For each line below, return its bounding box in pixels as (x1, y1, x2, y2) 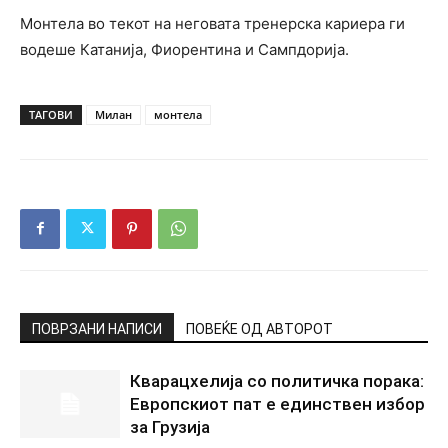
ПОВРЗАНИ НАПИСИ (32, 320, 162, 337)
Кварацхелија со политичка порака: (130, 370, 424, 391)
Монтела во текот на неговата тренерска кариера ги (20, 13, 405, 33)
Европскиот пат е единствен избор (130, 393, 425, 414)
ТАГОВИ (29, 106, 73, 122)
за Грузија (130, 416, 210, 437)
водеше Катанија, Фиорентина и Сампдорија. (20, 39, 349, 59)
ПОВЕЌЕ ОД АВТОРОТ (186, 320, 333, 337)
